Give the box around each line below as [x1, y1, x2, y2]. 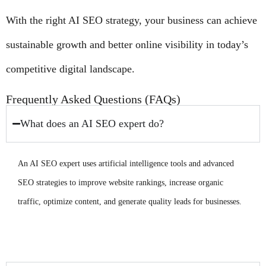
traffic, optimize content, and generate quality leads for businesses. [18, 197, 242, 206]
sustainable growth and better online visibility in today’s [6, 39, 248, 50]
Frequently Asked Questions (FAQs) [6, 93, 180, 106]
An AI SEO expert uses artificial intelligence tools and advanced [18, 159, 234, 168]
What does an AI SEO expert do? [20, 118, 164, 129]
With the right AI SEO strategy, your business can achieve [6, 14, 257, 26]
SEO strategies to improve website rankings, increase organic [18, 178, 223, 187]
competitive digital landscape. [6, 63, 135, 75]
